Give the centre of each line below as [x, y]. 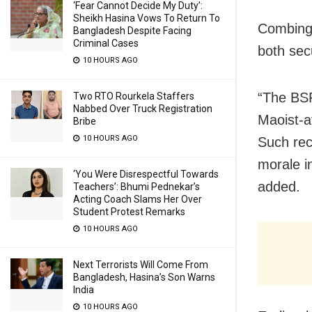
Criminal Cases [106, 43]
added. [279, 187]
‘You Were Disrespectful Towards [146, 174]
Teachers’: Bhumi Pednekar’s [136, 187]
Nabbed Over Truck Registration [143, 109]
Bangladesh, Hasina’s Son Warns [144, 277]
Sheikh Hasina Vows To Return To [147, 18]
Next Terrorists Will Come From [141, 265]
